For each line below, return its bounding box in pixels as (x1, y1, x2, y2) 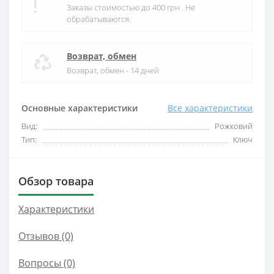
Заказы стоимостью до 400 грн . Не (67, 2, 195, 13)
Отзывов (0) (18, 229, 73, 243)
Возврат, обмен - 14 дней (67, 65, 159, 76)
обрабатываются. (67, 13, 131, 24)
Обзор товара (18, 174, 94, 188)
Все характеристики (168, 102, 253, 114)
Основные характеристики (21, 102, 138, 114)
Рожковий (215, 120, 253, 131)
